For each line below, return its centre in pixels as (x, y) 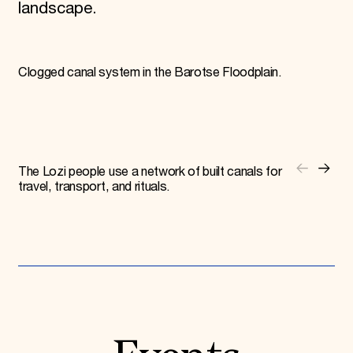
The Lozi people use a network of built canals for (150, 172)
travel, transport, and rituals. (94, 187)
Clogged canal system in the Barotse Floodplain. (150, 73)
